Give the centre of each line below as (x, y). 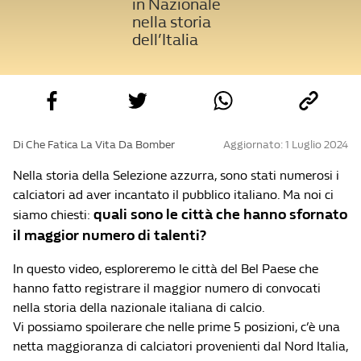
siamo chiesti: (53, 215)
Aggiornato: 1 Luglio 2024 (286, 145)
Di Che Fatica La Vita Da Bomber (94, 145)
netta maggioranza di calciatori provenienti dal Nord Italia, (180, 346)
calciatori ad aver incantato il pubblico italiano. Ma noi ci (173, 195)
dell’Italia (166, 40)
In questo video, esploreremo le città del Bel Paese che (166, 269)
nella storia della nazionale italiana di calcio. (139, 307)
